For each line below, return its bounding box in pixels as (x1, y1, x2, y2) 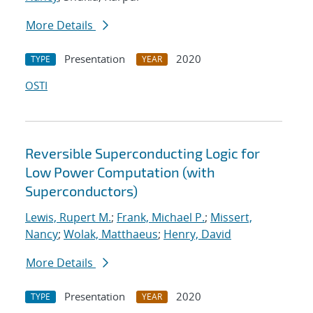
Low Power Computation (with (25, 163, 215, 181)
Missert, (210, 210, 252, 226)
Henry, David (163, 226, 231, 242)
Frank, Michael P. (117, 210, 205, 226)
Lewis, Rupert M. (25, 210, 111, 226)
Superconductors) (25, 182, 138, 200)
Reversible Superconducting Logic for (25, 145, 260, 162)
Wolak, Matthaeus (64, 226, 158, 242)
